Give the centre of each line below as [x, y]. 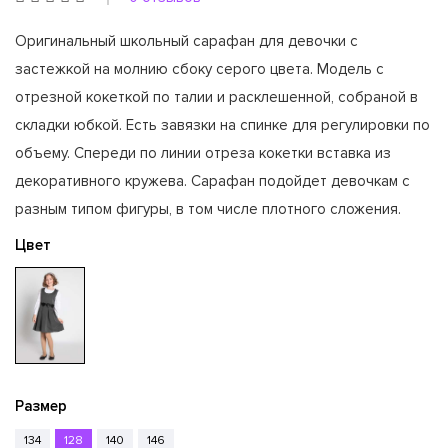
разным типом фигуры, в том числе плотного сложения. [208, 209]
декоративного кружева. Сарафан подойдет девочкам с [212, 181]
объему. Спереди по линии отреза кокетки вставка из [203, 153]
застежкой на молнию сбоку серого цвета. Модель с [199, 69]
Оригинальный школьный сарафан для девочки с [186, 41]
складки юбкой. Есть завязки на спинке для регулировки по [222, 125]
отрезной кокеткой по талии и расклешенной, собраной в [216, 97]
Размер [41, 406]
